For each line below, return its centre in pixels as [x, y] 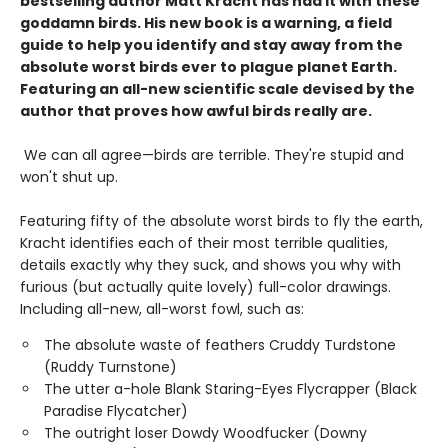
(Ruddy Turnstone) [110, 367]
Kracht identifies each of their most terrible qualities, [204, 243]
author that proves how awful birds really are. [196, 111]
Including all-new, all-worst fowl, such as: [162, 309]
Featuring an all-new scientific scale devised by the [217, 89]
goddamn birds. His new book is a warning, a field [206, 23]
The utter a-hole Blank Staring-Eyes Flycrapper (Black [230, 389]
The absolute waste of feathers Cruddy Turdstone [220, 345]
